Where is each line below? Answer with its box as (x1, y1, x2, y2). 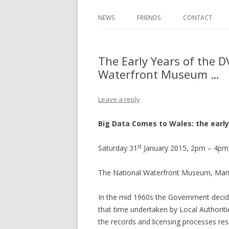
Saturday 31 (98, 143, 138, 153)
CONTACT (183, 13, 212, 22)
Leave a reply (98, 95, 140, 104)
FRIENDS (137, 13, 161, 22)
